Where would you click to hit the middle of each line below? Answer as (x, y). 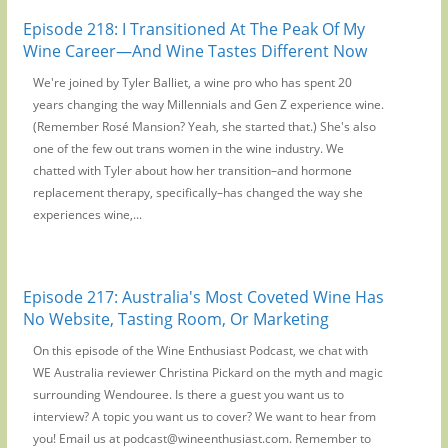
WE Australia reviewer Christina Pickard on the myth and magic (207, 372)
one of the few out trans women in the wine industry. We (188, 148)
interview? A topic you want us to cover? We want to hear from (204, 416)
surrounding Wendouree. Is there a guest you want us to (188, 394)
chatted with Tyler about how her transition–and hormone (192, 170)
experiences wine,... (87, 214)
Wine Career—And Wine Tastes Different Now (194, 50)
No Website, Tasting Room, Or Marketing (175, 318)
